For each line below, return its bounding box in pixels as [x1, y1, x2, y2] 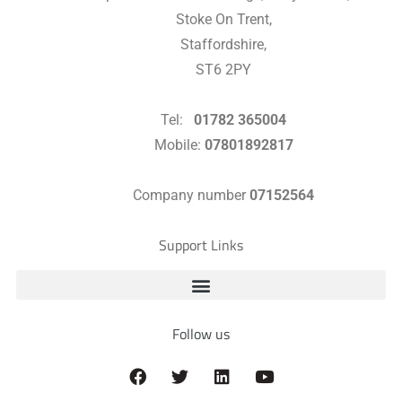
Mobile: [153, 136, 205, 154]
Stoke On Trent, [175, 11, 272, 29]
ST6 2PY [196, 61, 251, 79]
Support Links [159, 234, 243, 257]
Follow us [172, 323, 230, 345]
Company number [133, 187, 249, 205]
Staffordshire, [180, 36, 267, 54]
